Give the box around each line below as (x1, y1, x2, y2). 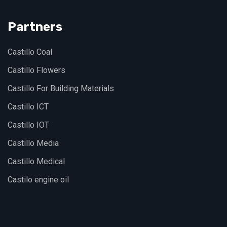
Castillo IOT (8, 120, 49, 130)
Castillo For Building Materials (8, 84, 114, 94)
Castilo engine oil (8, 175, 69, 185)
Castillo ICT (8, 102, 49, 112)
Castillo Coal (8, 47, 52, 57)
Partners (8, 20, 62, 34)
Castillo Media (8, 138, 59, 148)
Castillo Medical (8, 157, 65, 167)
